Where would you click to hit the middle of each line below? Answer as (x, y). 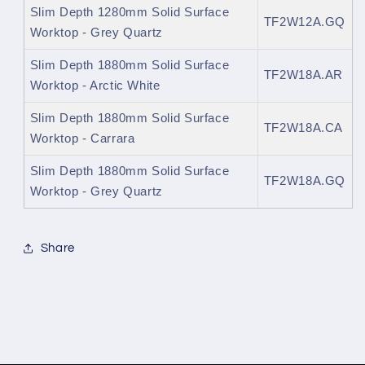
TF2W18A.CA (303, 128)
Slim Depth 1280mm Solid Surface (130, 13)
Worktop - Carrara (82, 139)
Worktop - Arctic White (95, 86)
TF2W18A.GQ (305, 181)
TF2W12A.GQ (305, 22)
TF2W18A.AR (303, 75)
